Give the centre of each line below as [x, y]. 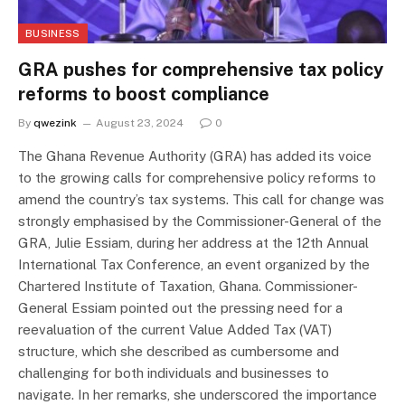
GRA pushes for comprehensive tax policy [201, 69]
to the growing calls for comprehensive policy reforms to [197, 177]
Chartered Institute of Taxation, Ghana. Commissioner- [188, 286]
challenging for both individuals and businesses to [174, 372]
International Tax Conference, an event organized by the [194, 264]
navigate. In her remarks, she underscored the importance [198, 394]
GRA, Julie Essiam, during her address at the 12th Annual [193, 242]
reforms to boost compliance [144, 94]
